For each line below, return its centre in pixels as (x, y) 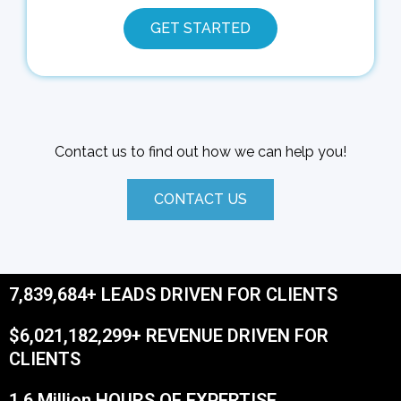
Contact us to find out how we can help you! (200, 152)
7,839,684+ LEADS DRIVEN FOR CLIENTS (173, 295)
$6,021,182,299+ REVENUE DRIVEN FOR (169, 336)
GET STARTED (200, 29)
